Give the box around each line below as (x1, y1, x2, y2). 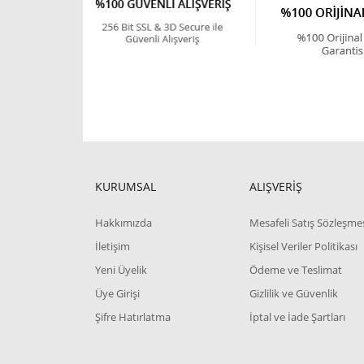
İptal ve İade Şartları (249, 310, 345, 325)
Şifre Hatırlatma (95, 310, 171, 325)
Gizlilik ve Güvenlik (249, 286, 338, 301)
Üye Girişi (95, 286, 140, 301)
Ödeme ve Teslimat (249, 262, 342, 278)
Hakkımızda (95, 215, 152, 231)
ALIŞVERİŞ (249, 179, 302, 195)
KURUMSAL (95, 179, 156, 195)
